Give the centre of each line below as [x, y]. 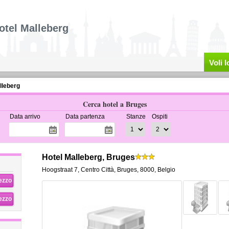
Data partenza [85, 117]
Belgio [166, 170]
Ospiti [159, 117]
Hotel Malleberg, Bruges [88, 157]
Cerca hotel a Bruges [114, 104]
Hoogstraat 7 [60, 170]
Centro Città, [98, 170]
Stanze [136, 117]
